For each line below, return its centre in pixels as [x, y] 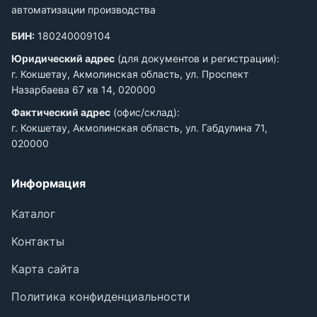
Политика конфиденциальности [101, 296]
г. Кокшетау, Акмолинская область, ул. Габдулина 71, [139, 127]
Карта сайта [45, 269]
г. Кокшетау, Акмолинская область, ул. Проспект [130, 74]
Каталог [33, 213]
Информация [48, 183]
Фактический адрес [61, 112]
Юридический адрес [63, 58]
